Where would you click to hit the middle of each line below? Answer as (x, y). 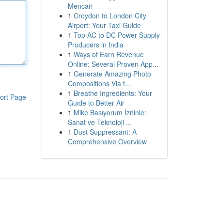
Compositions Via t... (99, 83)
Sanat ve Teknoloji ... (100, 122)
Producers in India (95, 45)
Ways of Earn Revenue (108, 54)
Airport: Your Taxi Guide (104, 25)
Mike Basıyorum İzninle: (110, 112)
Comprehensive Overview (107, 141)
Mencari (80, 6)
